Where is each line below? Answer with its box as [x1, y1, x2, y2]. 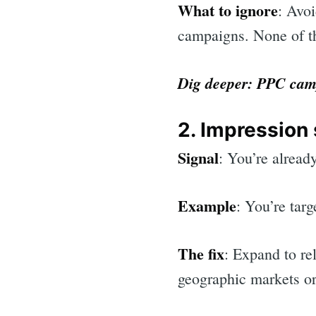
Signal [178, 145, 219, 169]
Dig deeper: [178, 71, 257, 94]
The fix [178, 241, 224, 265]
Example [178, 193, 236, 217]
